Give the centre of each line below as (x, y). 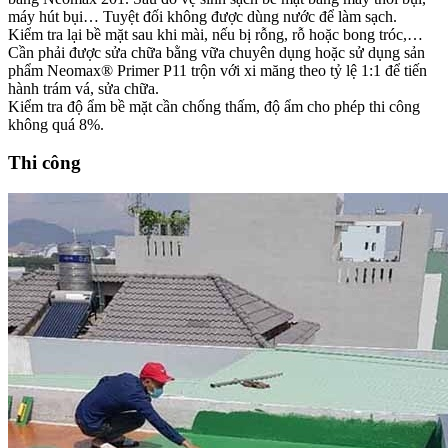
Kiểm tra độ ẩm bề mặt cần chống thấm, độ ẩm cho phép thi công (214, 106)
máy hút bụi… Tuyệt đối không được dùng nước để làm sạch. (202, 16)
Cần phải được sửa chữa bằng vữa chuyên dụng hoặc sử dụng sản (216, 52)
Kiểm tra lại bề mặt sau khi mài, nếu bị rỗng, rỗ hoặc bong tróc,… (215, 34)
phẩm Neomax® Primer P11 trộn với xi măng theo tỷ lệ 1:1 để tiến (217, 70)
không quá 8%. (56, 124)
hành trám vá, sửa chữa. (83, 88)
